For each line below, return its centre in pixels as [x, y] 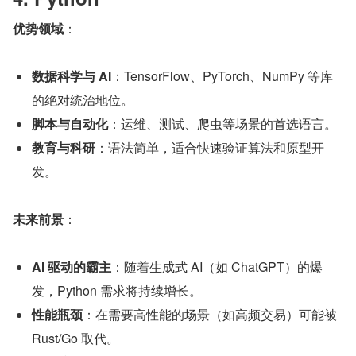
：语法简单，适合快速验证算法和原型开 [210, 148]
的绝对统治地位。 [83, 100]
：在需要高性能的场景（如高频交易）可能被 [210, 315]
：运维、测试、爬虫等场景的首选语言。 [222, 124]
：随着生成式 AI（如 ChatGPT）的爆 [217, 267]
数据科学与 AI [72, 76]
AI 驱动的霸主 [72, 267]
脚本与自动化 [70, 124]
